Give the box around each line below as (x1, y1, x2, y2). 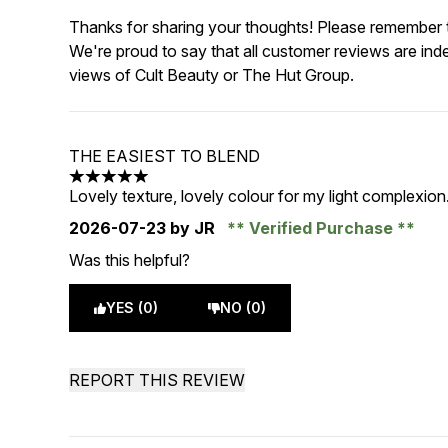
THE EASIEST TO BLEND (69, 146, 261, 166)
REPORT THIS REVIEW (69, 370, 246, 390)
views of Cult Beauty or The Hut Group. (69, 65, 355, 85)
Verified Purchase (245, 218, 398, 238)
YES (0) (106, 299, 159, 316)
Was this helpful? (69, 250, 191, 270)
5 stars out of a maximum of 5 (68, 176, 284, 197)
